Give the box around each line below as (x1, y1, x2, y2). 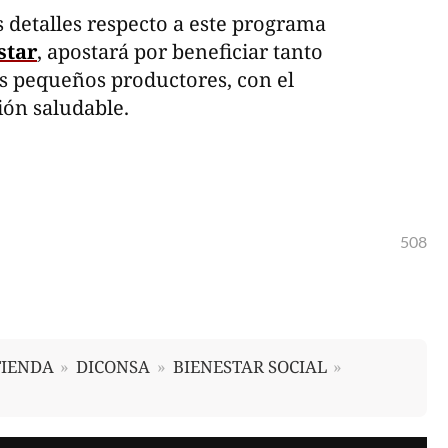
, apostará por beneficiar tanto (37, 38, 323, 66)
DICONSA (76, 354, 151, 378)
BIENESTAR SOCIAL (172, 354, 327, 378)
